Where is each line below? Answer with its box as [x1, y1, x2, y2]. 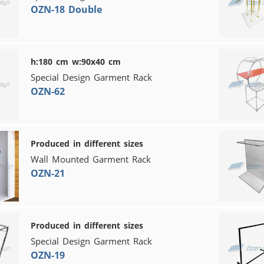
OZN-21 [31, 166, 65, 180]
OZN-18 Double [31, 2, 102, 16]
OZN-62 [31, 84, 65, 98]
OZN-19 [31, 248, 65, 262]
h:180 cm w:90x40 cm [31, 55, 121, 67]
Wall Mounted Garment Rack [31, 153, 151, 165]
